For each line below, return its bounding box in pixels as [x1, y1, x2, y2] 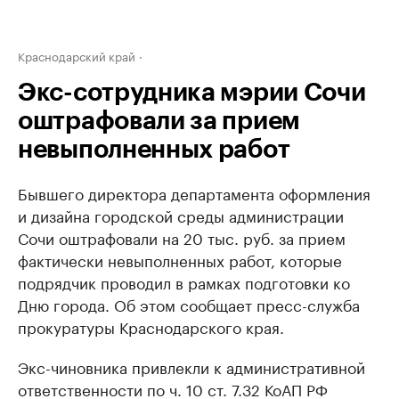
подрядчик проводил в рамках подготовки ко [18, 270, 350, 293]
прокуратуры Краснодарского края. [18, 314, 284, 338]
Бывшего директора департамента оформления [18, 181, 370, 204]
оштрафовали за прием [18, 109, 300, 134]
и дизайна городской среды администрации [18, 203, 344, 226]
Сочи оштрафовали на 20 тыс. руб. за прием [18, 225, 346, 248]
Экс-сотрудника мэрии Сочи [18, 80, 366, 105]
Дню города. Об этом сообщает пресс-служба [18, 292, 360, 315]
